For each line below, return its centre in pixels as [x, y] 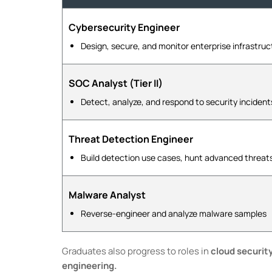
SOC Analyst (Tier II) [116, 83]
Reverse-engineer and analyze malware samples [174, 213]
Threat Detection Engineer [131, 139]
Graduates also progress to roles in [136, 251]
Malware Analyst [107, 195]
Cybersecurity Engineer [124, 27]
